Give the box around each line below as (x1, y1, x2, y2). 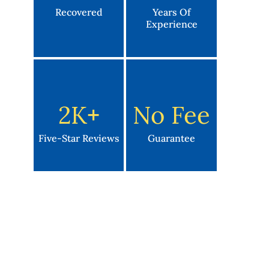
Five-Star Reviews (38, 131, 119, 144)
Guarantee (148, 131, 195, 144)
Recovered (55, 5, 103, 18)
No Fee (133, 99, 210, 130)
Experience (145, 17, 198, 30)
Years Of (152, 5, 191, 18)
